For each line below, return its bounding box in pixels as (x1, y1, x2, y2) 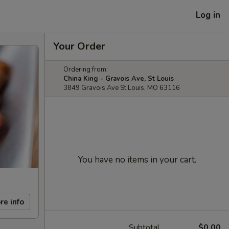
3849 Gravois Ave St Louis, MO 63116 (63, 83, 180, 93)
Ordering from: (63, 65, 108, 74)
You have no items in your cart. (78, 154, 196, 166)
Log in (196, 9, 220, 21)
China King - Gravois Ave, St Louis (63, 74, 174, 83)
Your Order (53, 39, 105, 53)
